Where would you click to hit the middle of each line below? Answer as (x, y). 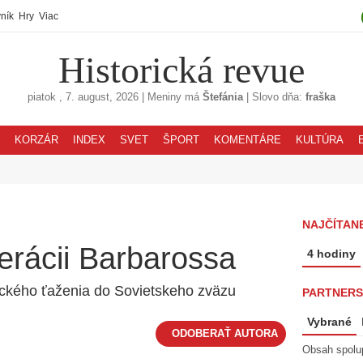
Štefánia (223, 97)
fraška (320, 97)
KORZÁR (36, 140)
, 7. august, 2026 (99, 97)
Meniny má (173, 97)
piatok (42, 97)
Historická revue (181, 70)
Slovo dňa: (277, 97)
